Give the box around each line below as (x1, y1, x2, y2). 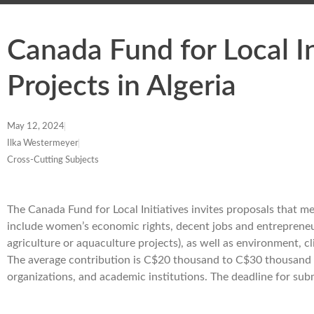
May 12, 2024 (7, 122, 64, 131)
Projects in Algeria (7, 72, 236, 101)
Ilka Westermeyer (7, 139, 78, 148)
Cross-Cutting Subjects (7, 156, 99, 165)
